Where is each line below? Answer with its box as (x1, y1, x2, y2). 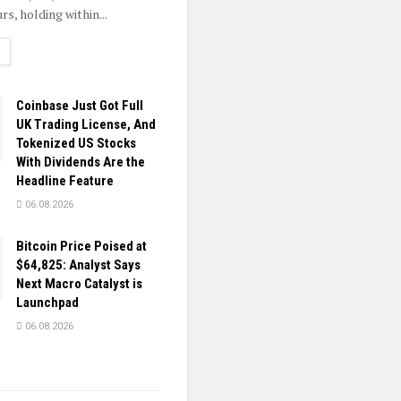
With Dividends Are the (16, 154, 145, 171)
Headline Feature (16, 173, 114, 190)
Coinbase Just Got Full (16, 98, 143, 115)
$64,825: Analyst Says (16, 257, 141, 274)
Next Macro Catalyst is (16, 276, 142, 293)
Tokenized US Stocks (16, 135, 136, 152)
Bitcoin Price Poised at (16, 238, 147, 255)
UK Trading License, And (16, 116, 156, 133)
